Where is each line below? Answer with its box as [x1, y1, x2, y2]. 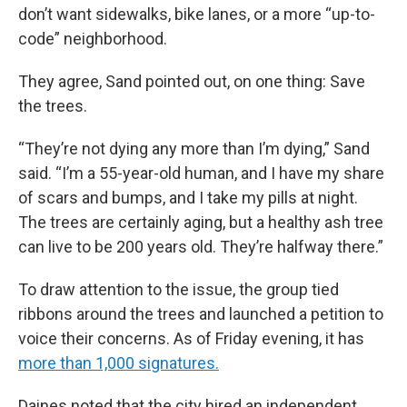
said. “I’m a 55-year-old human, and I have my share [18, 164, 384, 184]
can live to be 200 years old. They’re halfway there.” [18, 237, 383, 257]
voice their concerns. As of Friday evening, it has [18, 329, 364, 349]
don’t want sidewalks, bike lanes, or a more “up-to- [18, 5, 375, 25]
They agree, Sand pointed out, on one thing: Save [18, 72, 365, 92]
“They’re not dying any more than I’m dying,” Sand [18, 139, 370, 159]
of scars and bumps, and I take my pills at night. [18, 188, 358, 208]
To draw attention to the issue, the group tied [18, 280, 339, 300]
